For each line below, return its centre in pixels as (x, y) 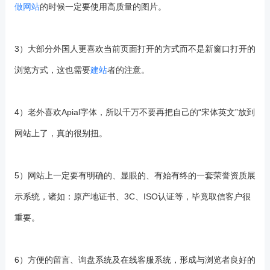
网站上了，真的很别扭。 (61, 133)
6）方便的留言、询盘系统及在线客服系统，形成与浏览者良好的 (135, 260)
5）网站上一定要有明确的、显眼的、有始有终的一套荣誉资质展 (135, 175)
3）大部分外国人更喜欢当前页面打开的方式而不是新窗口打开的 (135, 49)
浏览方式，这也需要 (52, 70)
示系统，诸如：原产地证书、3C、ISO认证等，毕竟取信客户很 (132, 196)
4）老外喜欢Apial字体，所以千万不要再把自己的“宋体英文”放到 (134, 112)
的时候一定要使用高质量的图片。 (103, 7)
